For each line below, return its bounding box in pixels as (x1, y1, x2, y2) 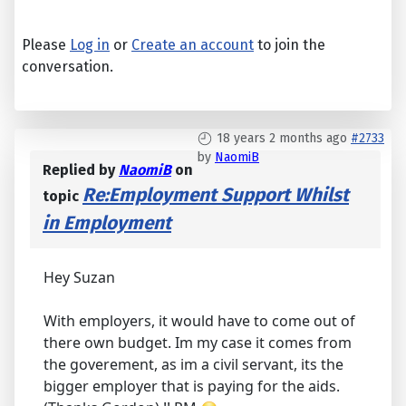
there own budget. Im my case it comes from (43, 333, 352, 353)
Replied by (43, 161, 119, 179)
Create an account (131, 36, 254, 54)
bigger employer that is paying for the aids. (43, 376, 340, 397)
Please (22, 36, 70, 54)
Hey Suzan (43, 267, 115, 288)
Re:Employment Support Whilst (82, 184, 349, 208)
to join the (254, 36, 325, 54)
